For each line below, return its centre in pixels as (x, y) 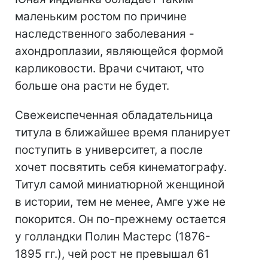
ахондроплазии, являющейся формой (119, 51)
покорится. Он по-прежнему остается (121, 219)
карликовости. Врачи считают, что (109, 68)
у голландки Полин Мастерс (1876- (113, 237)
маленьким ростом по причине (101, 16)
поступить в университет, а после (109, 150)
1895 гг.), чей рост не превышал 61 (112, 254)
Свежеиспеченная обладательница (114, 115)
